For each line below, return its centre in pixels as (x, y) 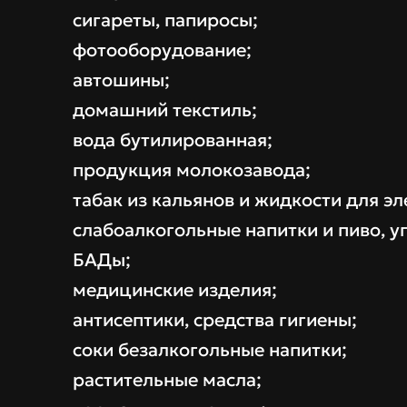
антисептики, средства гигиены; (215, 320)
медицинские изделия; (175, 290)
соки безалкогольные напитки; (210, 350)
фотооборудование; (162, 50)
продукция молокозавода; (192, 170)
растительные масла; (167, 380)
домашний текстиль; (165, 110)
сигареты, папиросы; (165, 20)
